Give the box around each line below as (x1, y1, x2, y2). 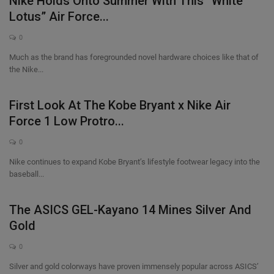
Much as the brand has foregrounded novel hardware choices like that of (9, 53, 259, 62)
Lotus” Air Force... (9, 9, 109, 24)
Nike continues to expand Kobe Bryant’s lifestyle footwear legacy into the (9, 157, 260, 166)
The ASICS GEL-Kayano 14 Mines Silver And (9, 202, 251, 217)
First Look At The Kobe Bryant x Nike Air (9, 98, 231, 113)
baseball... (9, 169, 44, 179)
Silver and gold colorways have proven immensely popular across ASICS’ (9, 262, 259, 271)
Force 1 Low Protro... (9, 114, 124, 128)
